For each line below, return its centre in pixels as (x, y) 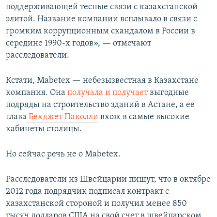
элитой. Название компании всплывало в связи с (101, 19)
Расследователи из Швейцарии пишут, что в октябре (108, 179)
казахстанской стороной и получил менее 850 (96, 203)
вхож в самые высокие (144, 117)
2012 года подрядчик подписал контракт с (87, 191)
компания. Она (37, 93)
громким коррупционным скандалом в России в (101, 31)
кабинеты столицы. (44, 129)
